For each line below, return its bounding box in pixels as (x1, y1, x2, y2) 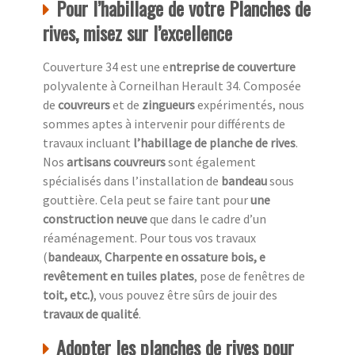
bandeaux (48, 249, 99, 265)
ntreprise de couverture (169, 59, 296, 75)
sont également (166, 154, 256, 170)
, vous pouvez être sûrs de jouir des (94, 287, 277, 303)
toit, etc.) (43, 287, 94, 303)
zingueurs (142, 97, 197, 113)
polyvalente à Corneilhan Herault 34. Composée (43, 78, 301, 94)
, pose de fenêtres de (194, 268, 305, 284)
